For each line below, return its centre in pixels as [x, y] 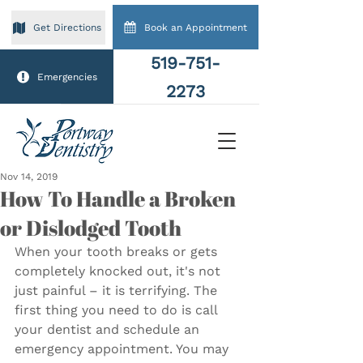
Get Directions [67, 28]
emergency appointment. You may [124, 349]
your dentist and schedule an [109, 329]
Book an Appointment [196, 27]
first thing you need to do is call [118, 310]
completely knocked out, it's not [120, 271]
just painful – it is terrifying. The [118, 290]
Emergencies [67, 77]
